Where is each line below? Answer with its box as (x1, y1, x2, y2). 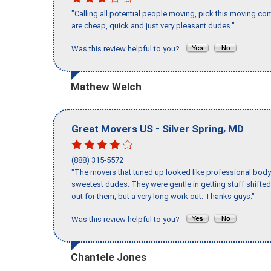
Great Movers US (71, 122, 153, 135)
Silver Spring (162, 122, 223, 135)
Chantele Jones (71, 250, 146, 263)
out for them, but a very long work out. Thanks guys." (71, 192, 255, 201)
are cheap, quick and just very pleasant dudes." (71, 21, 235, 31)
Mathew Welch (71, 80, 142, 93)
